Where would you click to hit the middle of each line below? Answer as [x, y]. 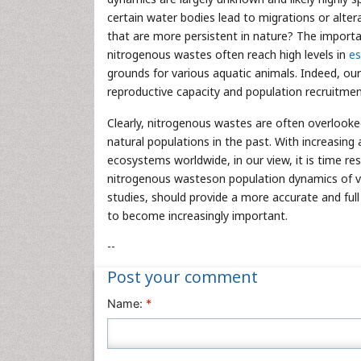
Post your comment [183, 277]
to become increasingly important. [197, 216]
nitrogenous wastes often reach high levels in [228, 54]
